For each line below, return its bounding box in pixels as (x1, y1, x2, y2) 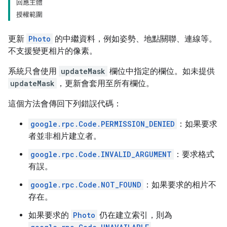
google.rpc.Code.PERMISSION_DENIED (30, 119, 175, 129)
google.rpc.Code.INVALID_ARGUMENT (30, 149, 172, 159)
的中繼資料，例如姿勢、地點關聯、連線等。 (53, 34, 217, 44)
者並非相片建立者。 (28, 131, 101, 141)
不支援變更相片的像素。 (8, 46, 97, 56)
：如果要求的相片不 (143, 180, 216, 190)
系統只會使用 (8, 66, 59, 76)
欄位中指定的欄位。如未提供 (107, 66, 215, 76)
